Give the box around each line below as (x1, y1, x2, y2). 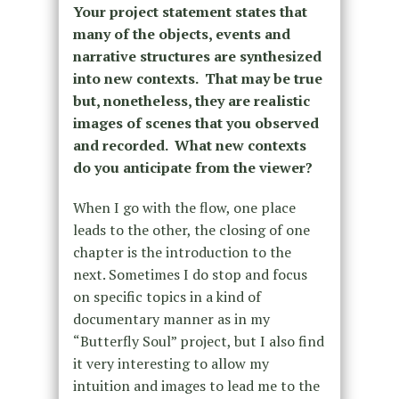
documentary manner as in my (72, 308, 270, 329)
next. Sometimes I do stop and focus (72, 264, 307, 284)
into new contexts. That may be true (72, 68, 322, 88)
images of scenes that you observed (72, 112, 319, 133)
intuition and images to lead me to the (72, 375, 320, 395)
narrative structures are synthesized (72, 45, 322, 66)
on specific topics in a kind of (72, 286, 261, 306)
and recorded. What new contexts (72, 134, 306, 155)
